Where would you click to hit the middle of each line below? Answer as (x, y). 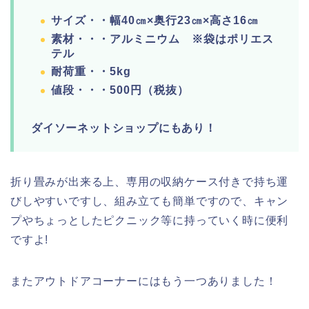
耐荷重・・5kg (91, 72)
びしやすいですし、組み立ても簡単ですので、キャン (150, 201)
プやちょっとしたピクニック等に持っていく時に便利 (150, 220)
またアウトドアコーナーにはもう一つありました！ (144, 281)
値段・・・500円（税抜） (120, 90)
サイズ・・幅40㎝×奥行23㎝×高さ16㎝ (155, 20)
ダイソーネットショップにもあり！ (124, 128)
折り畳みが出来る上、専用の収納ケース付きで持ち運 (150, 181)
